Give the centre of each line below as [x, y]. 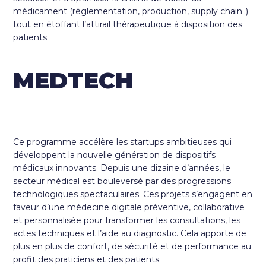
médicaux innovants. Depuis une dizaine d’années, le [122, 168]
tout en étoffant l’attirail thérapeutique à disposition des [128, 25]
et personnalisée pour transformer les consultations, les [127, 221]
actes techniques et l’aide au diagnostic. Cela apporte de [130, 234]
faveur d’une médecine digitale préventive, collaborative [129, 208]
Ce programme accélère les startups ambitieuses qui [123, 142]
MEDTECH [73, 81]
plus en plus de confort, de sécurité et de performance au [132, 247]
